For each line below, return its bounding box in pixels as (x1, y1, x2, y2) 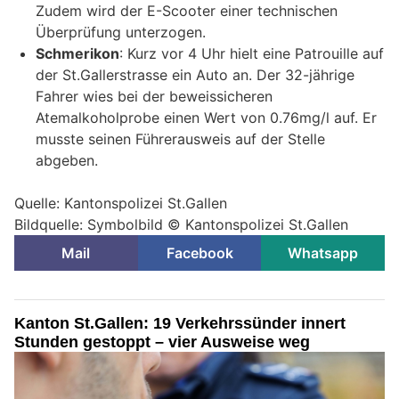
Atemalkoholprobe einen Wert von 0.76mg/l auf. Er (36, 109, 377, 127)
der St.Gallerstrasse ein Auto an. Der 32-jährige (36, 66, 354, 85)
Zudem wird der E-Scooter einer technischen (36, 2, 338, 20)
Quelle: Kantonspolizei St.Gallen (14, 194, 227, 213)
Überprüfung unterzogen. (36, 23, 206, 42)
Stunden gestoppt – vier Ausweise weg (14, 333, 310, 352)
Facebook (166, 244, 233, 263)
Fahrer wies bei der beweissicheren (36, 87, 273, 106)
